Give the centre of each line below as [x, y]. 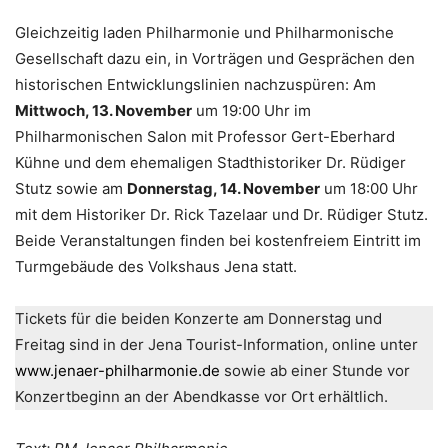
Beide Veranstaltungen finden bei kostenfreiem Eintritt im [218, 240]
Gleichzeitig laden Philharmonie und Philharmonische [204, 32]
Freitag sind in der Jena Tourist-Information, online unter [216, 344]
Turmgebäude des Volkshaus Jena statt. [156, 266]
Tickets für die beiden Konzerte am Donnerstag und [198, 318]
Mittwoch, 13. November [103, 110]
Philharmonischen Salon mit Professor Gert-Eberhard [205, 136]
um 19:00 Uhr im [251, 110]
